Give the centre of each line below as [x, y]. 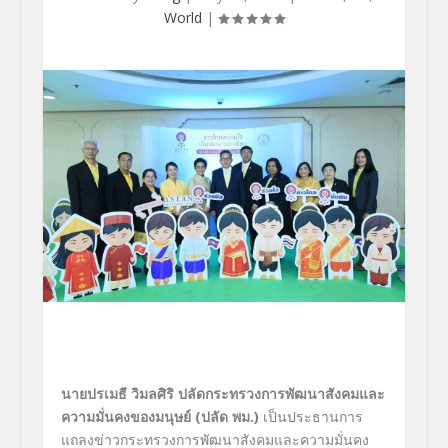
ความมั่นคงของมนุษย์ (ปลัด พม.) [159, 417]
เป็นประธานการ [310, 417]
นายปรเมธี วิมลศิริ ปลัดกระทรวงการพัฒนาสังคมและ [222, 394]
